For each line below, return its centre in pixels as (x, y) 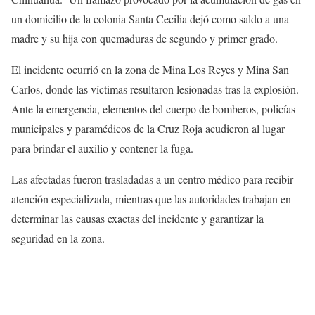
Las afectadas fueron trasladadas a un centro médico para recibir (152, 179)
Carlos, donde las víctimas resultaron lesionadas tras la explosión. (155, 89)
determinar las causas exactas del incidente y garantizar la (137, 219)
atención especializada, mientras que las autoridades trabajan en (151, 199)
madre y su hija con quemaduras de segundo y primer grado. (144, 39)
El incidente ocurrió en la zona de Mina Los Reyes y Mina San (150, 70)
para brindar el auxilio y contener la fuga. (102, 148)
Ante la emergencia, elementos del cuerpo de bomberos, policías (153, 109)
